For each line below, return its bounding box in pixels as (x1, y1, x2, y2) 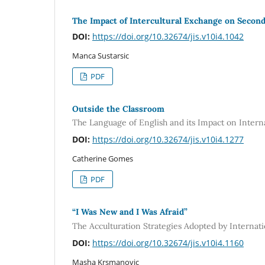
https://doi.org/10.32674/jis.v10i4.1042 (92, 30, 244, 42)
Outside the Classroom (72, 103, 164, 114)
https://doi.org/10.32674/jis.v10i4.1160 (92, 237, 244, 248)
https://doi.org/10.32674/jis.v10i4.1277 (92, 134, 244, 146)
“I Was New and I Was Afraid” (72, 206, 188, 218)
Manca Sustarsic (72, 50, 129, 61)
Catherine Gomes (72, 153, 133, 164)
